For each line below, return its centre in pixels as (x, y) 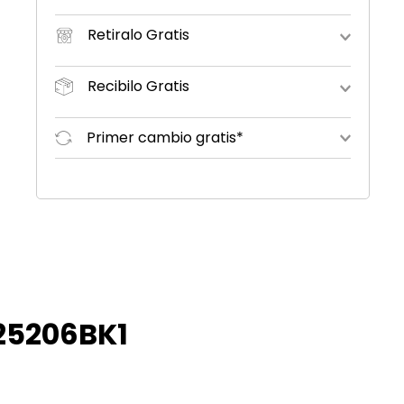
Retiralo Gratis (138, 35)
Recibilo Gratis (138, 87)
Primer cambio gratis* (165, 138)
